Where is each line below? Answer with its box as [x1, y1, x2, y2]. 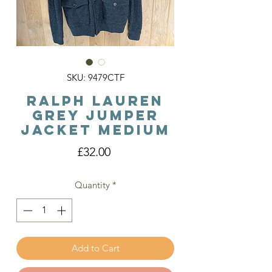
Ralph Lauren [27, 92, 164, 109]
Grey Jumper [32, 107, 159, 124]
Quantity [74, 179, 110, 191]
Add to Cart [71, 242, 120, 254]
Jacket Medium [20, 121, 171, 138]
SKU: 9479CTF [66, 72, 124, 83]
